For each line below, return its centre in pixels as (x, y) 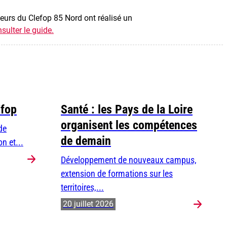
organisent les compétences (129, 125)
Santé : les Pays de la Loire (127, 110)
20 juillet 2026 (88, 204)
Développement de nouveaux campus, (129, 160)
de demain (86, 141)
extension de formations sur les (117, 174)
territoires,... (82, 187)
